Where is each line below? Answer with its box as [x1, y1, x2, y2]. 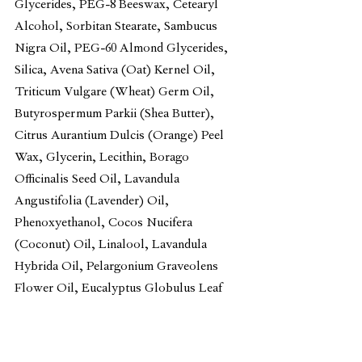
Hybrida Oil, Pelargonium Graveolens [15, 259, 221, 275]
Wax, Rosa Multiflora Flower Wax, [15, 325, 204, 340]
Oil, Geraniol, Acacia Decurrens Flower [15, 303, 233, 318]
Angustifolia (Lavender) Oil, [15, 194, 172, 209]
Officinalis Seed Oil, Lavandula [15, 172, 183, 187]
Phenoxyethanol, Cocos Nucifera [15, 216, 196, 231]
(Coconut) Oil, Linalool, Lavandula [15, 238, 210, 253]
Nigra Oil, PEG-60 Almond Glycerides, [15, 41, 231, 57]
